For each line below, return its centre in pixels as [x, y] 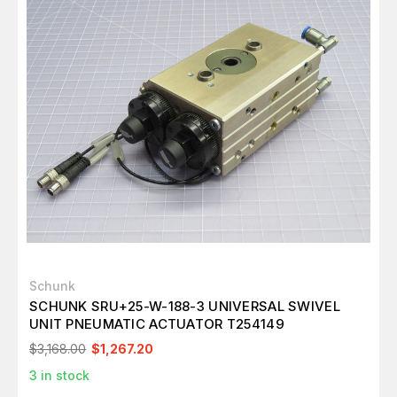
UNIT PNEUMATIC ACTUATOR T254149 [157, 324]
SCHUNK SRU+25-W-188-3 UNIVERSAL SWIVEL [185, 306]
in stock [63, 375]
